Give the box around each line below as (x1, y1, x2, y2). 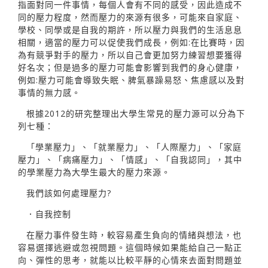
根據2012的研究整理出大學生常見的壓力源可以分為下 (26, 107, 245, 119)
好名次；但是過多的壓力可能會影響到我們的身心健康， (18, 61, 242, 73)
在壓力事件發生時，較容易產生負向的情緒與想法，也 (26, 229, 242, 240)
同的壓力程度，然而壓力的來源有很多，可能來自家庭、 (18, 11, 242, 23)
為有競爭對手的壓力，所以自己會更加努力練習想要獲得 (18, 48, 242, 60)
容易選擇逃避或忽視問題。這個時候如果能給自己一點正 (18, 241, 242, 253)
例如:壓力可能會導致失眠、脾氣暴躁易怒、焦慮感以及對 (18, 74, 245, 86)
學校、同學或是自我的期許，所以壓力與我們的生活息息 (18, 23, 242, 35)
